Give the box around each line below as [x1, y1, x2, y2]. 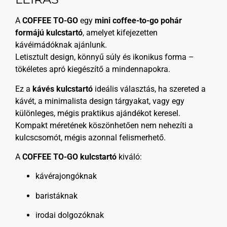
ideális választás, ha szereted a [93, 84, 206, 94]
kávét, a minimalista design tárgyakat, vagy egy [15, 96, 184, 106]
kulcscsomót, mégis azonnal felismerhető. [15, 132, 166, 142]
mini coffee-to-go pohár [95, 16, 182, 26]
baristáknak [35, 191, 78, 201]
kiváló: [117, 152, 142, 162]
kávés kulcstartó [32, 84, 93, 94]
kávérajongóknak [35, 171, 97, 181]
